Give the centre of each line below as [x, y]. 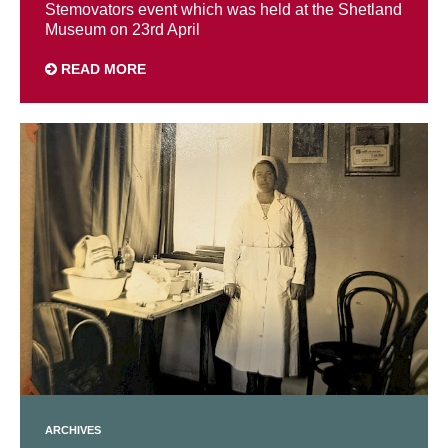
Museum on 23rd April [122, 30]
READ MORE [101, 69]
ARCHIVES [73, 430]
